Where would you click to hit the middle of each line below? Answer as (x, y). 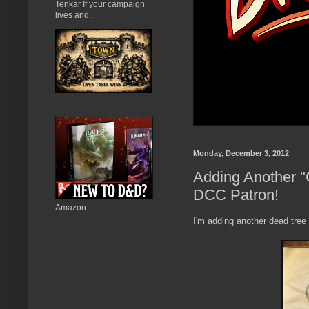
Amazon (71, 207)
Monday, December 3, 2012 (241, 153)
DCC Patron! (236, 195)
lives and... (75, 15)
